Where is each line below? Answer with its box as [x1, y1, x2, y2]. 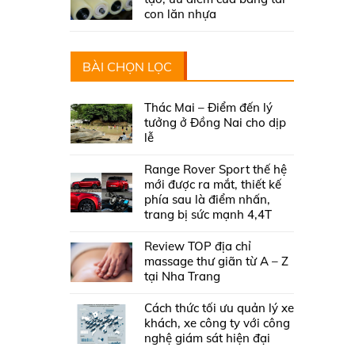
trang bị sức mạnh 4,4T [143, 207, 272, 223]
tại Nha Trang [143, 269, 220, 284]
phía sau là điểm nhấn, [143, 192, 270, 208]
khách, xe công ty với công [143, 315, 290, 331]
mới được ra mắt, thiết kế [143, 177, 281, 193]
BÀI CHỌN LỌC [82, 58, 172, 74]
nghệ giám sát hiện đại [143, 330, 270, 346]
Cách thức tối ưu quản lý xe [143, 300, 294, 316]
